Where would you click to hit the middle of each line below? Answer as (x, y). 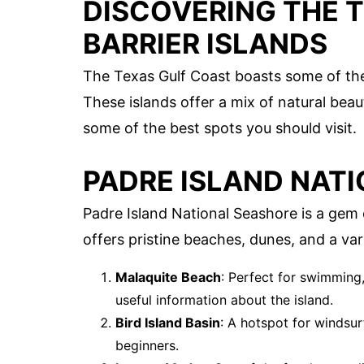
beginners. (147, 345)
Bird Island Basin (168, 322)
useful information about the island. (224, 299)
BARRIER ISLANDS (205, 44)
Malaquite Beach (168, 277)
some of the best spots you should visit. (220, 128)
